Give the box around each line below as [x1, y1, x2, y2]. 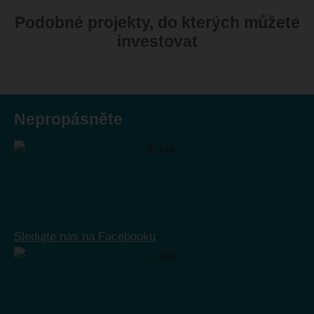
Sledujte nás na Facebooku [14, 230, 156, 244]
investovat [116, 32, 198, 51]
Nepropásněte [14, 110, 123, 129]
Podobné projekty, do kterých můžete [14, 13, 300, 32]
